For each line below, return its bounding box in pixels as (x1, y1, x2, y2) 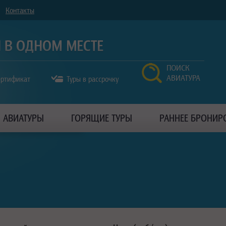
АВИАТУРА (166, 73, 200, 83)
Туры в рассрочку (67, 74, 119, 83)
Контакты (6, 6, 34, 15)
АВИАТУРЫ (3, 112, 44, 124)
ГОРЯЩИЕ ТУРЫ (71, 112, 132, 124)
